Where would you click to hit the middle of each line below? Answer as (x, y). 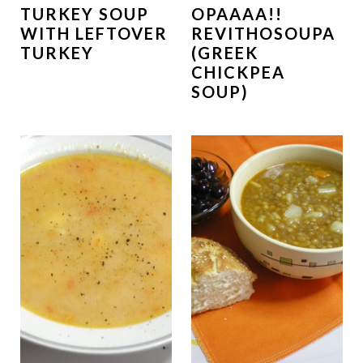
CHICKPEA (238, 73)
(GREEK (225, 53)
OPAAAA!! (237, 14)
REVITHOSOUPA (263, 34)
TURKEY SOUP (84, 14)
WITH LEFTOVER (94, 34)
